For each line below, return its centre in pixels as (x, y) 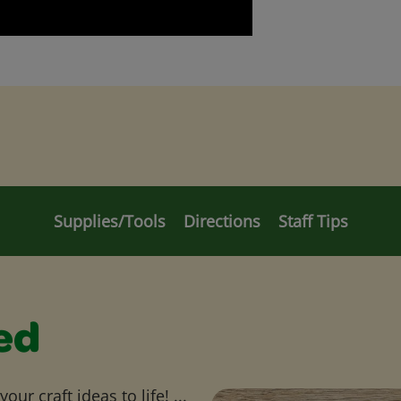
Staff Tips (313, 221)
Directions (222, 221)
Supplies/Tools (109, 221)
